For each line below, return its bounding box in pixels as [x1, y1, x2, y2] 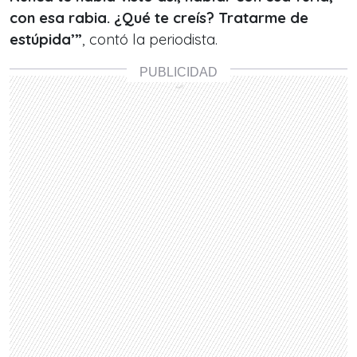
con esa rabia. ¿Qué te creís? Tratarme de [10, 9, 308, 27]
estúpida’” [10, 30, 82, 49]
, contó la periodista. [82, 30, 218, 49]
